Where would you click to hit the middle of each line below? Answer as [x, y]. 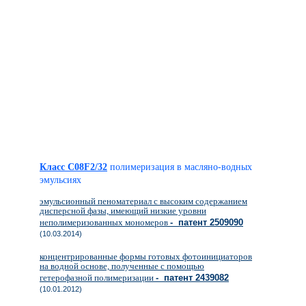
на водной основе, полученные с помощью [122, 266]
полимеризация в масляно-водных [181, 167]
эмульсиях [60, 180]
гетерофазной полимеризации [98, 278]
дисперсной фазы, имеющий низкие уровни [123, 211]
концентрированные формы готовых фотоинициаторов [146, 256]
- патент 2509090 [207, 222]
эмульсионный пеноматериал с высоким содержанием [143, 201]
